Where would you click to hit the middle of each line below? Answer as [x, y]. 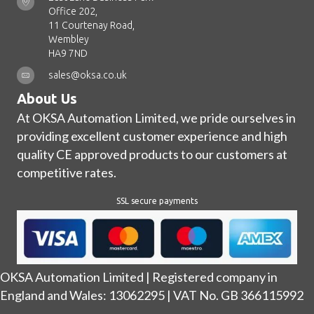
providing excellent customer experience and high [152, 136]
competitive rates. [67, 173]
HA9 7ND [68, 54]
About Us [47, 99]
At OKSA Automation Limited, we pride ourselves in [156, 118]
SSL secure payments [157, 201]
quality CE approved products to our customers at [152, 155]
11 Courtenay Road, [91, 26]
